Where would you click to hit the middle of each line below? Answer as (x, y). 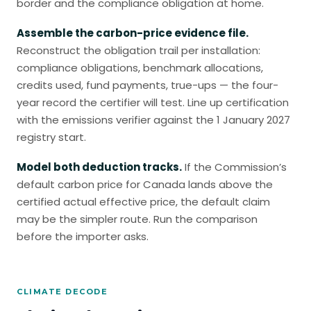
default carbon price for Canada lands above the (145, 184)
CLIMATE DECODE (62, 292)
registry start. (51, 137)
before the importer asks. (83, 236)
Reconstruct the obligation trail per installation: (138, 50)
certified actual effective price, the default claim (143, 202)
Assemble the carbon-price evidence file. (133, 33)
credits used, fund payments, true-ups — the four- (148, 85)
